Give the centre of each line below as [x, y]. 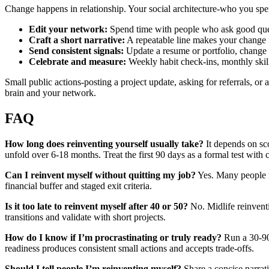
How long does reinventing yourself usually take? [104, 144]
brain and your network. [50, 92]
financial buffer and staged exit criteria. [78, 186]
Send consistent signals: [76, 50]
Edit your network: [68, 29]
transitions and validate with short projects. [85, 217]
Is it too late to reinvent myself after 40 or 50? [96, 206]
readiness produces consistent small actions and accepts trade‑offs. [129, 248]
